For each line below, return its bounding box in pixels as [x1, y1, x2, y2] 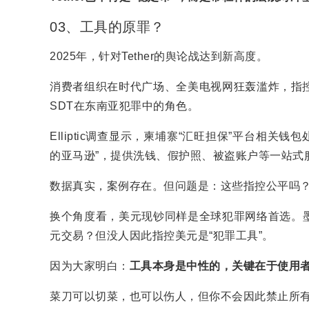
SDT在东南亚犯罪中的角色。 [50, 100, 199, 112]
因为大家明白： [50, 260, 130, 272]
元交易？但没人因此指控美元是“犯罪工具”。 [50, 230, 274, 241]
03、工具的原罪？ [50, 19, 165, 34]
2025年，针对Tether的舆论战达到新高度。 [50, 50, 268, 62]
